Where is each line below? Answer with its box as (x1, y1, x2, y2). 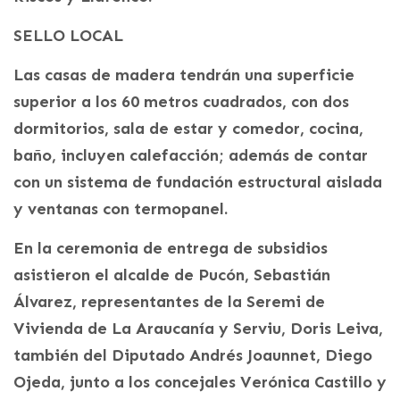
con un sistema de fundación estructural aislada (13, 171, 382, 192)
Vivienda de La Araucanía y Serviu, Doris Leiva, (13, 318, 383, 338)
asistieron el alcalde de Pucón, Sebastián (13, 264, 330, 285)
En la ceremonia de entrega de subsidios (13, 237, 328, 258)
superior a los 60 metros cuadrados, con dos (13, 91, 349, 112)
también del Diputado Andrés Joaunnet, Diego (13, 345, 372, 365)
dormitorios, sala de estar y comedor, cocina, (13, 118, 363, 138)
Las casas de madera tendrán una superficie (13, 64, 354, 85)
